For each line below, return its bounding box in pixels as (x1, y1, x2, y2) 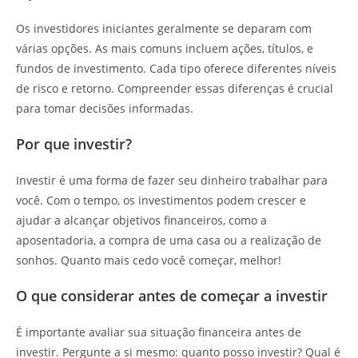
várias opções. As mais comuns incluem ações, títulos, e (16, 40, 313, 56)
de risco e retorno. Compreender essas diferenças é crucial (16, 80, 333, 96)
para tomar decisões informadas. (16, 100, 193, 116)
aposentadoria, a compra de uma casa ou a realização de (16, 232, 321, 248)
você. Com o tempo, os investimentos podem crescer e (16, 192, 306, 208)
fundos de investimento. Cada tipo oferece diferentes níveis (16, 60, 336, 76)
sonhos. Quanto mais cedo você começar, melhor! (16, 252, 281, 268)
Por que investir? (16, 133, 132, 153)
